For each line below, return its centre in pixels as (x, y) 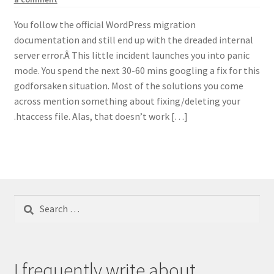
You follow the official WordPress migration (105, 25)
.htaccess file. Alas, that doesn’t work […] (101, 117)
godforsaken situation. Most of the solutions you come (128, 86)
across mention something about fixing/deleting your (127, 101)
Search (27, 202)
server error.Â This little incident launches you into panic (131, 55)
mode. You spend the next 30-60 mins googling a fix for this (137, 71)
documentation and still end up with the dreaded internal (133, 40)
